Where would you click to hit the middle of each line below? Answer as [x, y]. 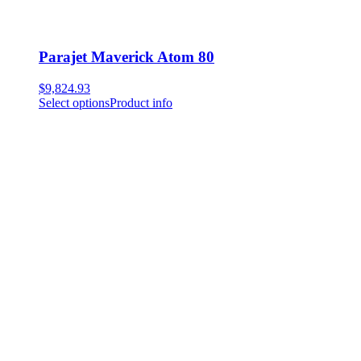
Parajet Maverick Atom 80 [127, 57]
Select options [74, 103]
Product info [141, 103]
